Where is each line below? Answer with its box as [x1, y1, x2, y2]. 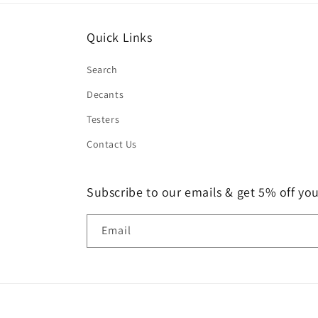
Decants [87, 88, 124, 101]
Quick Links [87, 29, 153, 45]
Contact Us [87, 138, 137, 150]
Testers [87, 113, 120, 126]
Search [87, 63, 118, 76]
